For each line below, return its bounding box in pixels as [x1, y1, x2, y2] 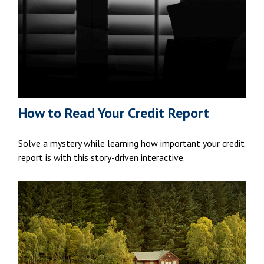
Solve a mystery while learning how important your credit [18, 137, 245, 150]
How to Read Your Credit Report [18, 104, 210, 123]
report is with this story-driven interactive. [18, 151, 186, 164]
